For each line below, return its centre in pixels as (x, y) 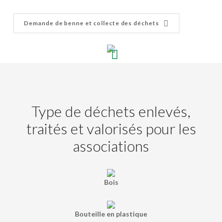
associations (111, 145)
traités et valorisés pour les (111, 128)
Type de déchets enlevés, (111, 111)
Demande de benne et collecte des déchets (91, 23)
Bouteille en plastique (111, 214)
